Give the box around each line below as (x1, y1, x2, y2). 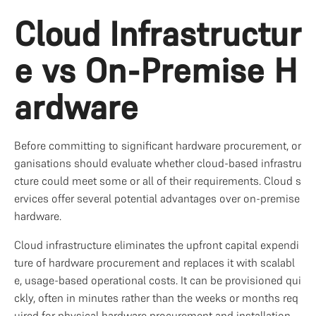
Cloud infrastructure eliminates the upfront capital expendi (14, 238, 299, 252)
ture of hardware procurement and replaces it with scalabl (14, 255, 295, 269)
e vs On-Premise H (14, 49, 298, 92)
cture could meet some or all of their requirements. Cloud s (14, 174, 301, 188)
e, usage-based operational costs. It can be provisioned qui (14, 273, 301, 287)
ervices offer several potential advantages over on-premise (14, 191, 300, 205)
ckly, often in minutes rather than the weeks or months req (14, 291, 298, 305)
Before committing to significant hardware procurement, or (14, 138, 301, 152)
